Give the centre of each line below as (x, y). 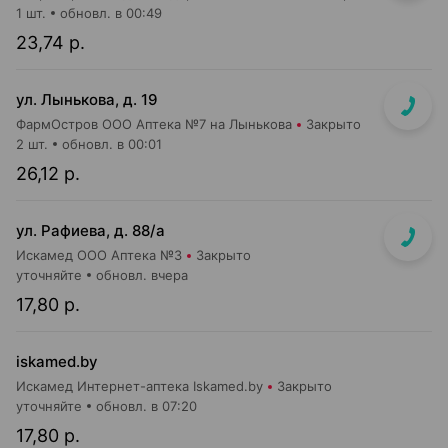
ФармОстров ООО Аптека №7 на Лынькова (154, 124)
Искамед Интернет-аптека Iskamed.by (139, 386)
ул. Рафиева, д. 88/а (90, 230)
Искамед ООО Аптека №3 (99, 255)
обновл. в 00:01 (112, 144)
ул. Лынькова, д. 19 (87, 99)
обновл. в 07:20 (146, 406)
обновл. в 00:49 (111, 13)
